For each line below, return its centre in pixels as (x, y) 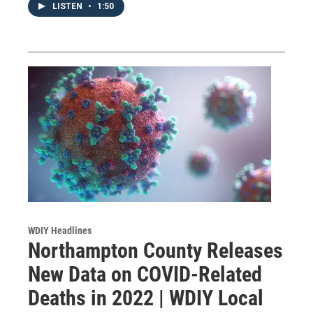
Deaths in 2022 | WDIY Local (146, 298)
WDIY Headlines (60, 230)
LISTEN (68, 6)
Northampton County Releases (155, 250)
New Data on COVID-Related (145, 274)
